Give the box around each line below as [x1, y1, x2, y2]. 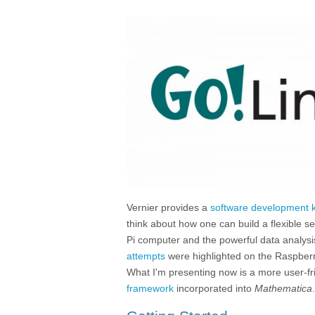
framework [127, 283, 174, 295]
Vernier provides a [127, 202, 210, 214]
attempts [127, 250, 165, 262]
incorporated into [174, 283, 255, 295]
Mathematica [255, 283, 312, 295]
